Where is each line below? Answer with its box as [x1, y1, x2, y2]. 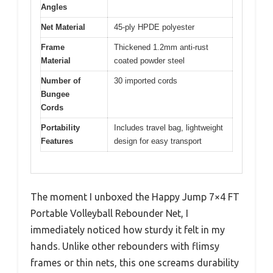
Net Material [41, 23, 85, 32]
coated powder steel [114, 56, 185, 66]
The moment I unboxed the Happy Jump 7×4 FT [30, 191, 239, 202]
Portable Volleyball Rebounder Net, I [30, 207, 188, 219]
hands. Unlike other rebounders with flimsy [30, 240, 219, 252]
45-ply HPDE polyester [114, 23, 194, 32]
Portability [41, 123, 80, 133]
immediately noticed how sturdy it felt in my [30, 224, 225, 235]
